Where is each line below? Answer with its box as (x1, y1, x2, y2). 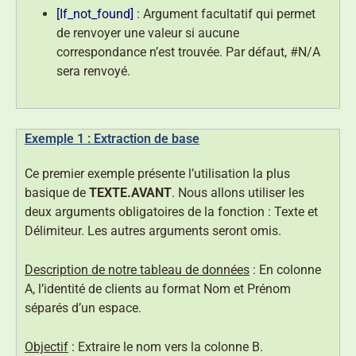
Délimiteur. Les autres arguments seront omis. (25, 222, 281, 238)
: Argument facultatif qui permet (133, 6, 315, 21)
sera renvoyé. (56, 63, 130, 79)
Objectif (25, 339, 68, 354)
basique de (25, 184, 89, 200)
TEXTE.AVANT (89, 184, 172, 200)
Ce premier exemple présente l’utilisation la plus (25, 165, 290, 181)
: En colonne (250, 261, 321, 277)
